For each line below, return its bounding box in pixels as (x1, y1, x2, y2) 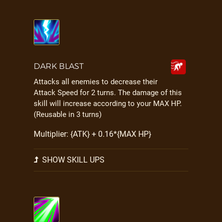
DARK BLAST (34, 61, 84, 71)
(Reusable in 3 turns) (34, 110, 102, 119)
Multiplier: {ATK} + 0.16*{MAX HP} (34, 129, 151, 139)
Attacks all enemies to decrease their (34, 77, 158, 86)
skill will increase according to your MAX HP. (34, 99, 182, 108)
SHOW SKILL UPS (40, 155, 105, 165)
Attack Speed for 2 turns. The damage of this (34, 88, 182, 97)
